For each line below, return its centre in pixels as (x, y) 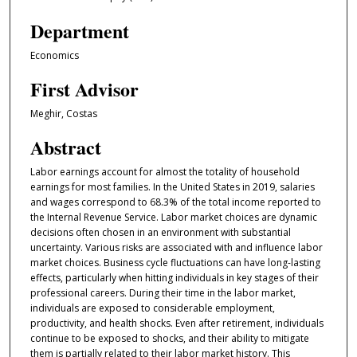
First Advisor (84, 88)
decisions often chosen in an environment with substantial (160, 233)
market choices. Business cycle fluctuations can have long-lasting (175, 263)
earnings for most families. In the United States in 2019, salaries (172, 187)
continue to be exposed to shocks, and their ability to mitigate (169, 339)
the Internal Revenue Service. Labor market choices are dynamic (173, 218)
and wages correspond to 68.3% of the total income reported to (175, 202)
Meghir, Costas (63, 113)
